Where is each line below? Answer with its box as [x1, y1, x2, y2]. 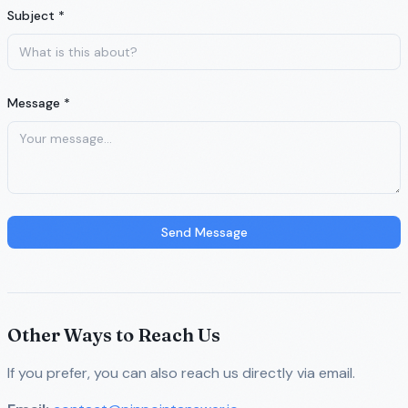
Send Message [160, 224, 248, 240]
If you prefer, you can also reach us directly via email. [7, 363, 355, 382]
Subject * [7, 7, 65, 24]
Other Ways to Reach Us [7, 323, 220, 346]
